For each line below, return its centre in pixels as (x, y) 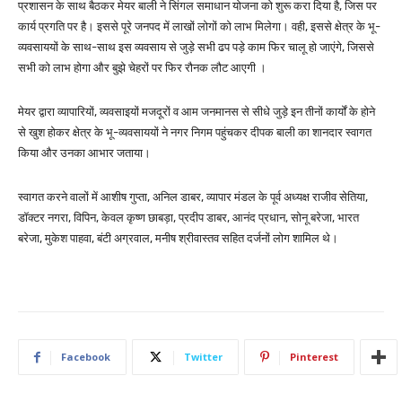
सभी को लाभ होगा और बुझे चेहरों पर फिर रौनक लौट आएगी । (142, 68)
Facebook (86, 357)
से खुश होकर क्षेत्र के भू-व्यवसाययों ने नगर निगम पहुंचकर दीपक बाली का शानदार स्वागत (195, 133)
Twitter (203, 357)
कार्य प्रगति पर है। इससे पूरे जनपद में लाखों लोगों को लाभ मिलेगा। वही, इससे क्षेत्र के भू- (199, 27)
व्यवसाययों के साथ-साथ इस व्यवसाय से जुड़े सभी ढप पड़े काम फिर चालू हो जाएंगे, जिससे (196, 48)
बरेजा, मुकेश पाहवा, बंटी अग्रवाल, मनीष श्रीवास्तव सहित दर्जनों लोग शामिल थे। (178, 239)
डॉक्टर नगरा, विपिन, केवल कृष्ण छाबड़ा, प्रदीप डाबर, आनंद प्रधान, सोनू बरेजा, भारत (188, 218)
